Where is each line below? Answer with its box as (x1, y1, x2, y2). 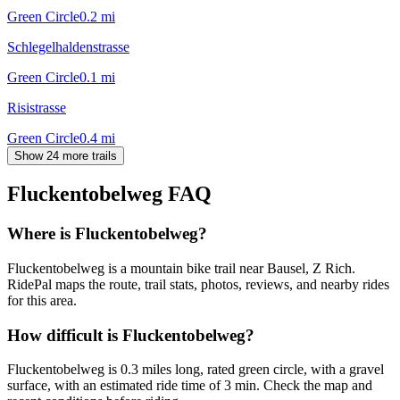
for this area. (7, 293, 77, 309)
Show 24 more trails (14, 148, 117, 162)
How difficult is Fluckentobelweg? (7, 325, 254, 345)
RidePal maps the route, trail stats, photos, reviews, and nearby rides (7, 277, 389, 293)
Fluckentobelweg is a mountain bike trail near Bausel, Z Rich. (7, 261, 355, 277)
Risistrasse (7, 99, 66, 115)
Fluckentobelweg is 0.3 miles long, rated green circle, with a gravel (7, 362, 384, 378)
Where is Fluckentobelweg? (7, 224, 207, 244)
